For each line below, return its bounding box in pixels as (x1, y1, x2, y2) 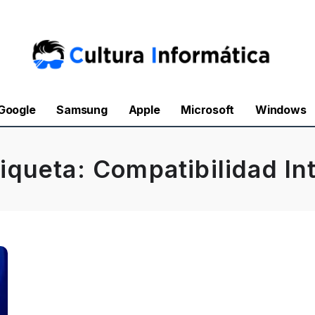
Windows (255, 103, 307, 117)
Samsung (56, 103, 108, 117)
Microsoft (181, 103, 235, 117)
